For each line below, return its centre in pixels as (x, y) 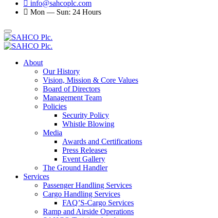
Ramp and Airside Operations (88, 211)
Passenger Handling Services (87, 185)
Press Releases (85, 150)
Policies (55, 106)
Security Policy (86, 115)
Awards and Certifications (102, 141)
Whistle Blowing (88, 124)
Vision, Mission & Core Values (91, 80)
